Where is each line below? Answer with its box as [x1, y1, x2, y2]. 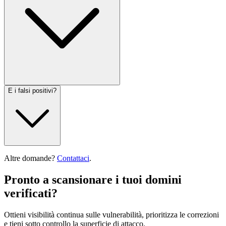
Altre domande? [4, 154, 55, 163]
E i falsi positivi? [8, 87, 56, 95]
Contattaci [57, 154, 89, 163]
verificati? [4, 187, 58, 200]
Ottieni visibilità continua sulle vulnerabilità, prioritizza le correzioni [4, 210, 219, 219]
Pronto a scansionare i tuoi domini [4, 173, 182, 187]
